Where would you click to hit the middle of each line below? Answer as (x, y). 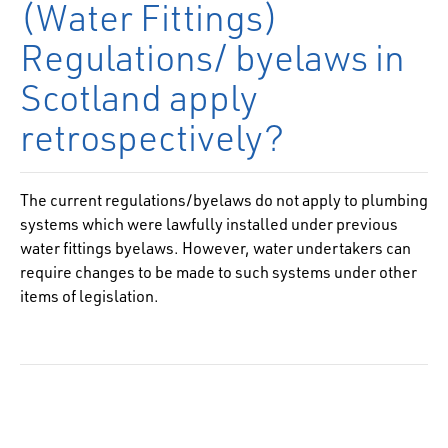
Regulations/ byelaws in (212, 56)
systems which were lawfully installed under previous (209, 223)
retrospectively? (152, 136)
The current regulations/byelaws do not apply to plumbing (224, 199)
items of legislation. (89, 295)
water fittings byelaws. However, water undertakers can (215, 247)
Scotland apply (139, 96)
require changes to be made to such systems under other (218, 271)
